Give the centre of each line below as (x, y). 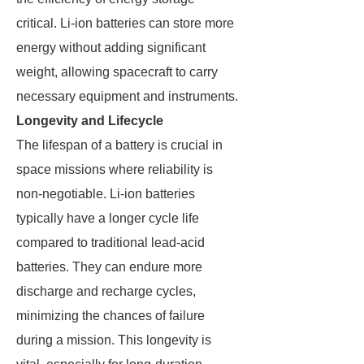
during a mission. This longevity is (114, 340)
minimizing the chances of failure (110, 316)
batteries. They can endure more (109, 267)
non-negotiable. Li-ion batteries (106, 194)
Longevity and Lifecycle (90, 121)
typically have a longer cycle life (108, 218)
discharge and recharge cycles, (106, 291)
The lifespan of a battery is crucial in (119, 145)
